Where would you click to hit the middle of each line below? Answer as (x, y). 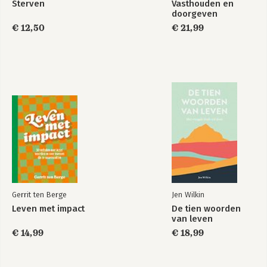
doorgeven (195, 14)
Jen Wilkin (188, 195)
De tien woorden (206, 209)
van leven (192, 219)
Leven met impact (48, 209)
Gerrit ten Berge (39, 195)
